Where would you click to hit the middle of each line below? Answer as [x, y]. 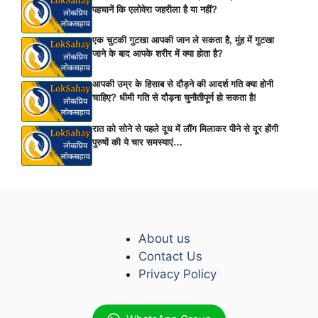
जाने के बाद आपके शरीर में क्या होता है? [158, 54]
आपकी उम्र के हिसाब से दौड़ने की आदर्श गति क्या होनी [183, 84]
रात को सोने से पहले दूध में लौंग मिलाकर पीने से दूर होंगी [185, 128]
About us [164, 238]
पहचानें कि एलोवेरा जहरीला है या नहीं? [155, 9]
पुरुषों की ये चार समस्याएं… [137, 142]
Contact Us [170, 256]
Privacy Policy [177, 274]
